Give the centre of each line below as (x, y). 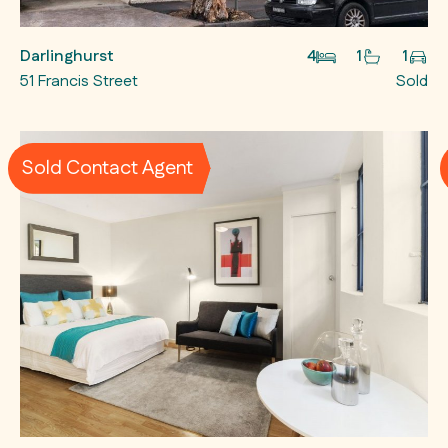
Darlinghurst (66, 56)
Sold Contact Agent (107, 168)
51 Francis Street (78, 81)
